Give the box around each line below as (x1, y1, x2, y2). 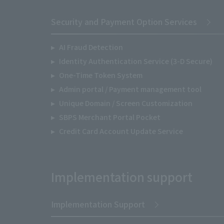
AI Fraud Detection (58, 42, 123, 52)
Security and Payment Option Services (51, 15, 197, 27)
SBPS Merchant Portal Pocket (58, 112, 160, 122)
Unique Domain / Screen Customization (58, 98, 192, 108)
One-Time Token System (58, 70, 143, 80)
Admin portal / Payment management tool (58, 84, 201, 94)
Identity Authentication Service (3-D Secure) (58, 56, 212, 66)
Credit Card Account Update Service (58, 126, 183, 136)
